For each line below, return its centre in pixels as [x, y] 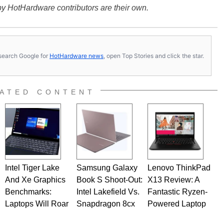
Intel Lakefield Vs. [108, 192]
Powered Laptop [176, 204]
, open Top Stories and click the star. [154, 55]
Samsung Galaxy [107, 168]
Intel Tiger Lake [32, 168]
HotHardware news [76, 55]
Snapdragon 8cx [105, 204]
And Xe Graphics [35, 180]
